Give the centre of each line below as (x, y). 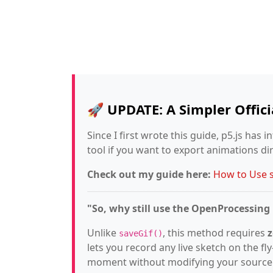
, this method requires (215, 233)
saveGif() (141, 233)
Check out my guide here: (149, 174)
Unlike (103, 233)
